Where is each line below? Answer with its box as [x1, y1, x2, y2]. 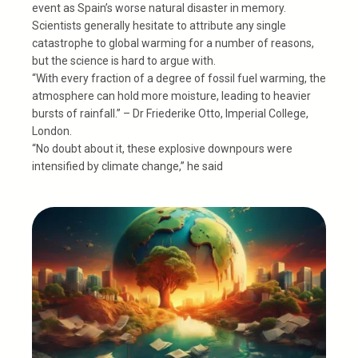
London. [32, 124, 72, 137]
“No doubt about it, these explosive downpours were [32, 141, 292, 155]
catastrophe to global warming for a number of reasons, [32, 36, 314, 50]
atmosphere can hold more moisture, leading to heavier [32, 89, 311, 102]
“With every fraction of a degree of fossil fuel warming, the [32, 71, 326, 85]
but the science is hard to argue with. [32, 54, 216, 67]
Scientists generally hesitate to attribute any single [32, 18, 286, 32]
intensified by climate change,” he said [32, 159, 223, 173]
